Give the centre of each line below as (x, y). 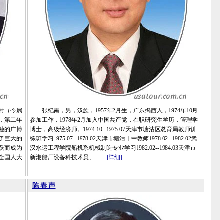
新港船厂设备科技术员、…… (68, 157)
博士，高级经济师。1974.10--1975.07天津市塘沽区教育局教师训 (113, 129)
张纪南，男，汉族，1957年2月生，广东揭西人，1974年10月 (114, 110)
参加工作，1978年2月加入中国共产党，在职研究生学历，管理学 (114, 120)
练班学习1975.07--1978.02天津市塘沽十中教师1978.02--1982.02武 (113, 138)
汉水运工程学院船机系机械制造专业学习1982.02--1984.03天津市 (113, 148)
